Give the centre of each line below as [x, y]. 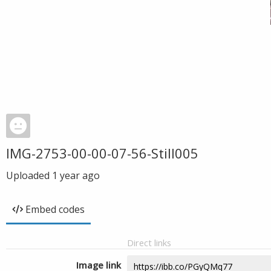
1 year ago [76, 175]
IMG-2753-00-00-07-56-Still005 [102, 153]
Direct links [149, 243]
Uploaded [29, 175]
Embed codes [55, 209]
